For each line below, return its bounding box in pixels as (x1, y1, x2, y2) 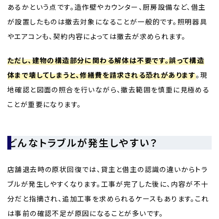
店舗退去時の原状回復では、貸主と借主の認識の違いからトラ (7, 164, 208, 174)
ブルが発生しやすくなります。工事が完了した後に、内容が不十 (7, 178, 209, 189)
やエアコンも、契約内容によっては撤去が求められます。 (7, 31, 186, 42)
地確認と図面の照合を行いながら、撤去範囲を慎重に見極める (7, 84, 210, 94)
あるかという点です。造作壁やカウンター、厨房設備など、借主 (7, 2, 206, 12)
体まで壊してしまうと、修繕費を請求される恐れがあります (7, 69, 196, 80)
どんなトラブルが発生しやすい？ (7, 135, 158, 150)
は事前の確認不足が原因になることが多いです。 (7, 208, 164, 218)
